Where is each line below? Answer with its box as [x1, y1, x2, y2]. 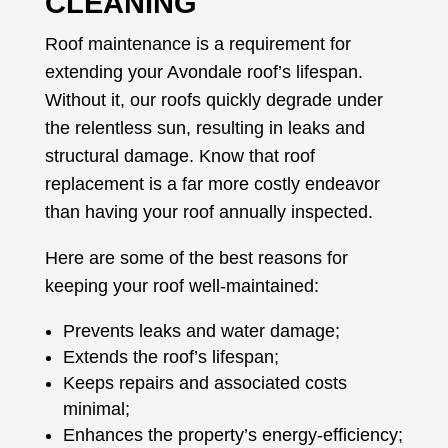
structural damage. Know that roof [44, 146, 315, 167]
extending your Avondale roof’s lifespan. [44, 62, 363, 83]
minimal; [62, 399, 130, 420]
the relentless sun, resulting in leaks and [44, 118, 365, 139]
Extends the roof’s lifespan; [62, 347, 279, 368]
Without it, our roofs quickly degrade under [44, 90, 383, 111]
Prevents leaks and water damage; [62, 321, 340, 342]
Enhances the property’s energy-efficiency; [62, 425, 403, 446]
